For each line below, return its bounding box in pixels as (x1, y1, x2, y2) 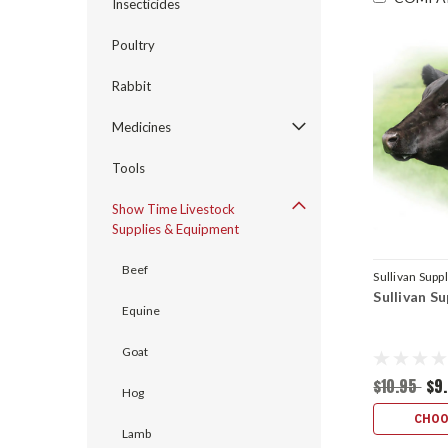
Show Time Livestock (112, 201, 235, 217)
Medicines (112, 119, 171, 135)
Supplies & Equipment (112, 221, 239, 237)
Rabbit (112, 78, 151, 94)
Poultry (112, 37, 155, 53)
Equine (122, 303, 160, 318)
